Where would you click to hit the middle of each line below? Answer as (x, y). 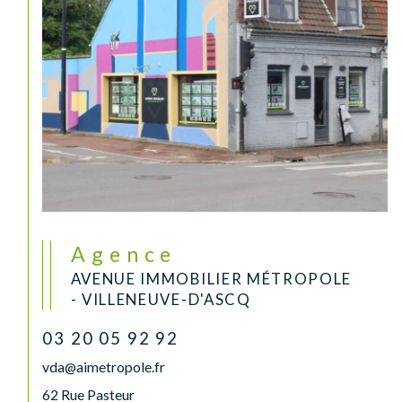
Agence (134, 253)
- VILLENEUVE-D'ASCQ (161, 299)
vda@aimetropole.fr (104, 367)
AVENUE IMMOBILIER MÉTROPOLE (211, 278)
